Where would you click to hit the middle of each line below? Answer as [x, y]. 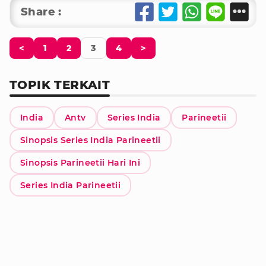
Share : [41, 12]
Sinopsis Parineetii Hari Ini [80, 163]
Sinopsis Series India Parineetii [91, 140]
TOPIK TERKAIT [60, 85]
